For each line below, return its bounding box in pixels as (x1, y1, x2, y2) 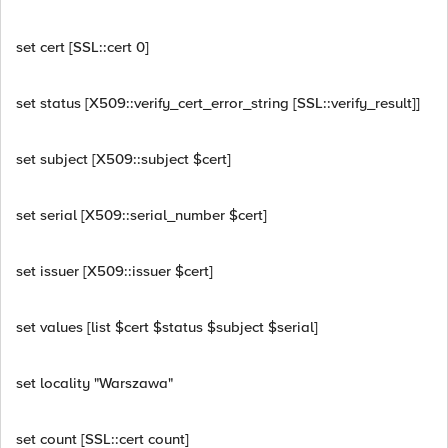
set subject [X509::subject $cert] (16, 150, 231, 168)
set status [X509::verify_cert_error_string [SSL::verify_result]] (16, 94, 420, 112)
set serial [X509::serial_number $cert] (16, 206, 267, 224)
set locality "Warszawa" (16, 374, 173, 392)
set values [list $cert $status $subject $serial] (16, 318, 318, 336)
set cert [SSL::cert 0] (16, 38, 149, 56)
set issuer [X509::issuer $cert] (16, 262, 213, 280)
